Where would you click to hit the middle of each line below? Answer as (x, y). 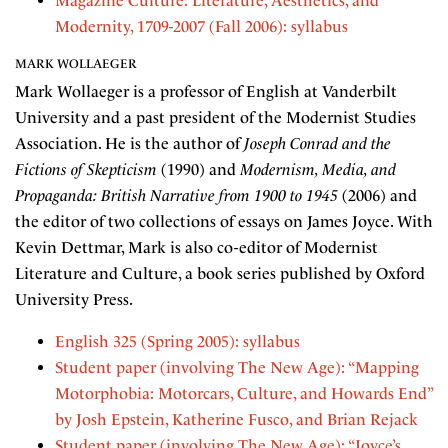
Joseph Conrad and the (317, 143)
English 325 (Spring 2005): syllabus (177, 341)
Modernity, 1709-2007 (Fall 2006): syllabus (201, 26)
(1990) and (198, 169)
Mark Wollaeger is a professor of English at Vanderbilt (206, 91)
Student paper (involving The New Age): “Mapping (237, 367)
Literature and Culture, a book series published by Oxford (220, 273)
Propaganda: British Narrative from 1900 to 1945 (176, 195)
